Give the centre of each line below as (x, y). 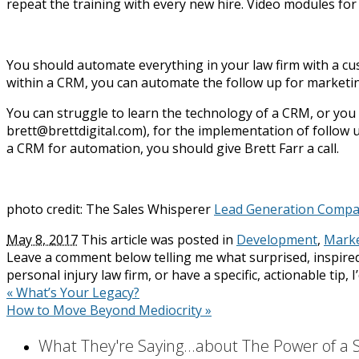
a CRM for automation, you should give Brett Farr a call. (173, 148)
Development (277, 239)
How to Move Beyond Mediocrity (106, 310)
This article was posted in (157, 239)
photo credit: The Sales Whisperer (110, 209)
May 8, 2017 (42, 239)
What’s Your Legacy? (76, 292)
